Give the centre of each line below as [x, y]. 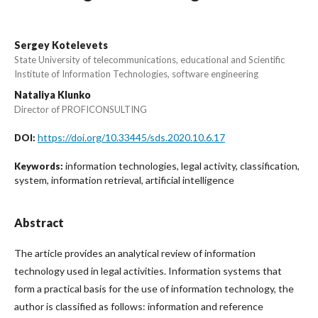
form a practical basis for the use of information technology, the [154, 289]
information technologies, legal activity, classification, [182, 166]
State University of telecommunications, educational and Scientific [149, 60]
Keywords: [40, 166]
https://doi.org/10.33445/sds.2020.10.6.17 [131, 137]
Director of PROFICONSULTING [81, 109]
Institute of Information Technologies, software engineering [136, 74]
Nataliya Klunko [53, 95]
